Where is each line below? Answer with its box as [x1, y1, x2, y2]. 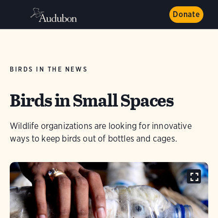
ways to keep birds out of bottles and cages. [10, 133, 177, 144]
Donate [173, 10, 200, 19]
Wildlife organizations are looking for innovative [10, 121, 192, 131]
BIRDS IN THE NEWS [10, 66, 88, 73]
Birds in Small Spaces [10, 87, 174, 113]
